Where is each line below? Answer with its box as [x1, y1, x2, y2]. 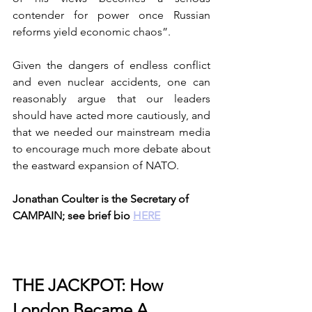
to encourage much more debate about [13, 142, 210, 156]
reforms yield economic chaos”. [13, 25, 173, 39]
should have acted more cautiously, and [13, 109, 210, 123]
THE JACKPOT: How [13, 275, 167, 296]
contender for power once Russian [13, 8, 210, 22]
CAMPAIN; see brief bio [13, 209, 133, 223]
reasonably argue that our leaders [13, 92, 210, 106]
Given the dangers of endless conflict [13, 58, 210, 72]
